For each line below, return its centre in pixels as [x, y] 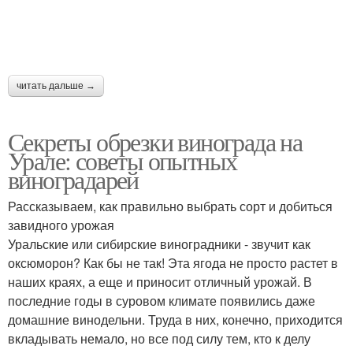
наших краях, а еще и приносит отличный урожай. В [160, 282]
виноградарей [73, 180]
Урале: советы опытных [123, 161]
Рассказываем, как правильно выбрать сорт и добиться [170, 206]
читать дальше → [56, 86]
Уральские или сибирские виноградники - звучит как [159, 244]
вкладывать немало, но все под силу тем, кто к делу [159, 339]
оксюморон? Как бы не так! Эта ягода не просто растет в [173, 263]
